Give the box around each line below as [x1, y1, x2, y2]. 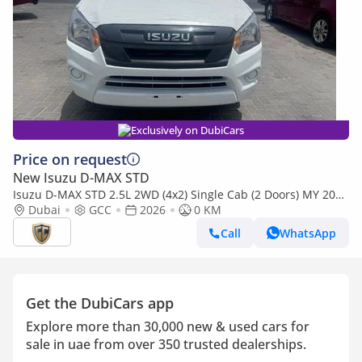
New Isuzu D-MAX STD [13, 169, 149, 187]
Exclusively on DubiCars [131, 123, 244, 137]
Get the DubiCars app [26, 293, 174, 313]
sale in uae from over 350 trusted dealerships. [26, 335, 306, 353]
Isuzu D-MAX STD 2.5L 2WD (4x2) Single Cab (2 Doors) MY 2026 [13, 187, 348, 202]
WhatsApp [280, 225, 336, 241]
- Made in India [13, 202, 95, 217]
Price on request [13, 149, 127, 169]
